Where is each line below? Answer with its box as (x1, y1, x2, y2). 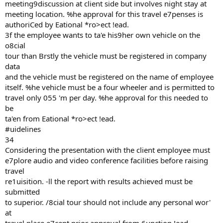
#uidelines (5, 124, 41, 134)
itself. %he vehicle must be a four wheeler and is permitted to (5, 82, 215, 92)
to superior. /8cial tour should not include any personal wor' (5, 197, 211, 207)
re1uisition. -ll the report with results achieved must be (5, 176, 193, 186)
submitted (5, 187, 40, 197)
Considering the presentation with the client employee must (5, 145, 210, 155)
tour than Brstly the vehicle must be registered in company (5, 51, 207, 61)
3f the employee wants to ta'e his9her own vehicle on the (5, 30, 200, 40)
